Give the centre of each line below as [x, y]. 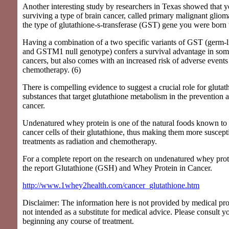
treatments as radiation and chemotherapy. [90, 141]
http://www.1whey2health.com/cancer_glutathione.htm [111, 185]
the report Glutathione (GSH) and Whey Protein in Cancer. [117, 168]
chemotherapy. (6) [52, 70]
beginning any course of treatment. [78, 221]
